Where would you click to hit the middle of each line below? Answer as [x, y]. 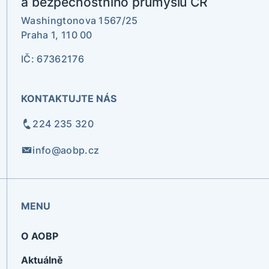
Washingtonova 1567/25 [80, 20]
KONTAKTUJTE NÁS [69, 98]
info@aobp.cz [66, 150]
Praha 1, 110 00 [57, 35]
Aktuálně [42, 260]
